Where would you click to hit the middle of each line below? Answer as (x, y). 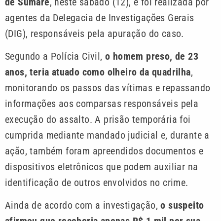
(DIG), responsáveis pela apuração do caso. (94, 33)
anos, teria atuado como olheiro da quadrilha (98, 72)
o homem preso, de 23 (152, 56)
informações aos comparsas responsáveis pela (102, 103)
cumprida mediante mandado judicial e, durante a (107, 135)
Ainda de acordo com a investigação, (83, 205)
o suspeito (182, 205)
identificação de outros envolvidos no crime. (97, 182)
